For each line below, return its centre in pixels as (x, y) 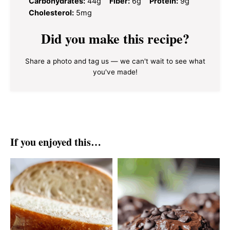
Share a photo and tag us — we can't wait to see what (115, 61)
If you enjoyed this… (56, 142)
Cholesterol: (51, 12)
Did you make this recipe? (115, 38)
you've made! (115, 72)
